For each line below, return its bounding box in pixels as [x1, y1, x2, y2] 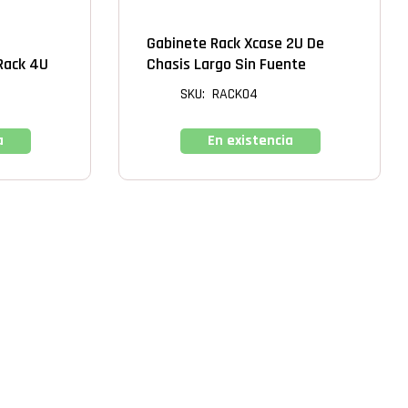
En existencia [207, 131, 293, 150]
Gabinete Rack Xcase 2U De [147, 33, 324, 54]
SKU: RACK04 [179, 85, 258, 104]
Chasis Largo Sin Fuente [147, 54, 306, 75]
